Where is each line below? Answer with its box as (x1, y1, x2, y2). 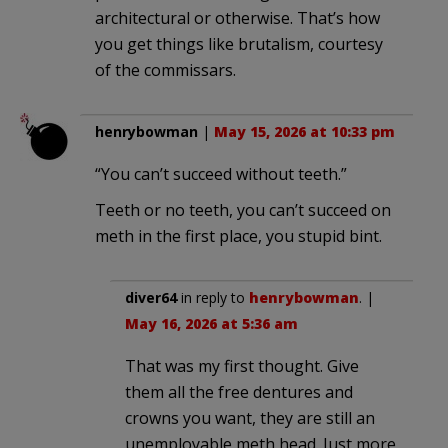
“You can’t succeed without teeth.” (95, 163, 347, 186)
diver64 (125, 288, 177, 308)
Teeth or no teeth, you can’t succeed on (95, 199, 391, 222)
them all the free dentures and (125, 381, 353, 404)
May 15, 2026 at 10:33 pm (214, 122, 395, 142)
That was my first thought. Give (125, 355, 359, 378)
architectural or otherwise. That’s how (95, 7, 380, 30)
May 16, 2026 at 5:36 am (125, 314, 298, 334)
